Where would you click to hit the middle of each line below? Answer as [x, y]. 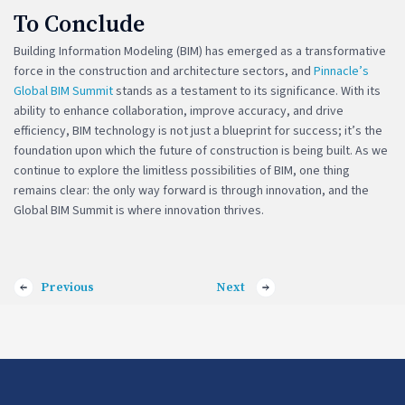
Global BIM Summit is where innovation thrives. [139, 210]
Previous [67, 287]
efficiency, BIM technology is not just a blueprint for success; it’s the [198, 131]
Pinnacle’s [341, 71]
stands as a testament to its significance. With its [247, 91]
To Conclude [79, 23]
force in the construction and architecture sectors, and [164, 71]
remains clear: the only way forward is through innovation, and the [191, 190]
